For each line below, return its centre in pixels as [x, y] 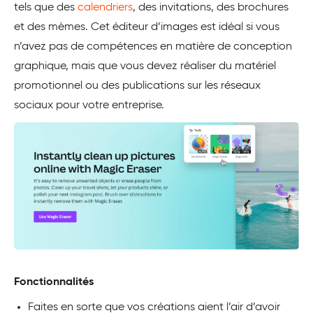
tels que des [46, 7]
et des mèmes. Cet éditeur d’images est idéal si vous [147, 27]
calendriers [105, 7]
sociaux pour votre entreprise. [89, 105]
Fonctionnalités [54, 283]
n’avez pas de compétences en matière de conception [153, 46]
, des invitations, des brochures [211, 7]
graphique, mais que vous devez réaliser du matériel [145, 66]
